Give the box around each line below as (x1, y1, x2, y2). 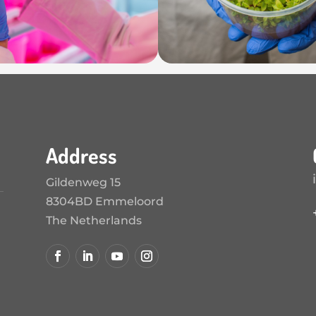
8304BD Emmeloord (45, 195, 164, 208)
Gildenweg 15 (45, 176, 121, 189)
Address (45, 142, 117, 169)
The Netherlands (45, 214, 142, 227)
